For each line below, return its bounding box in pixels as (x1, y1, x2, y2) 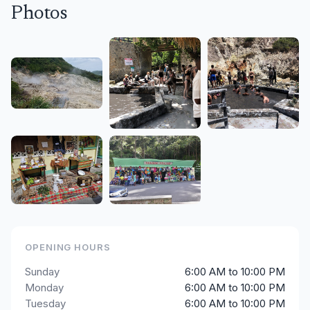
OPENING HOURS (25, 241, 111, 253)
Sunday (25, 265, 60, 278)
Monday (25, 281, 64, 294)
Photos (11, 4, 68, 24)
